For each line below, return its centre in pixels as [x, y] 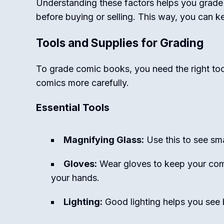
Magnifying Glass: [104, 140]
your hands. [75, 178]
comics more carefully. [82, 83]
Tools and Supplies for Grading [120, 43]
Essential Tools [73, 107]
